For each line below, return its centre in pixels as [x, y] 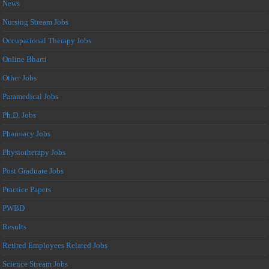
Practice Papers [27, 189]
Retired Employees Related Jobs [55, 245]
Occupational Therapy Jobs [47, 40]
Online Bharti [25, 59]
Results [15, 226]
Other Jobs [20, 77]
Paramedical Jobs [31, 96]
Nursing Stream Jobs [36, 22]
